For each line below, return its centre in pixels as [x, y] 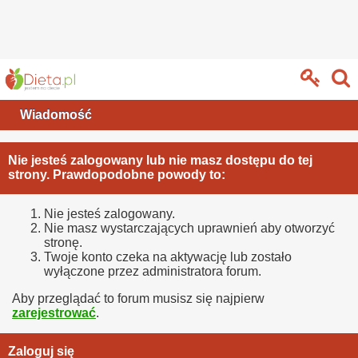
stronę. [63, 242]
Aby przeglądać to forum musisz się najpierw [138, 298]
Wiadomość [56, 115]
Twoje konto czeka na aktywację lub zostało [168, 257]
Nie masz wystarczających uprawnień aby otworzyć [189, 228]
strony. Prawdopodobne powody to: [117, 175]
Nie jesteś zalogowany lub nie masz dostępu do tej [160, 161]
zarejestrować [54, 312]
